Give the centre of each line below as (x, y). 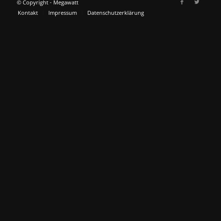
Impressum (62, 13)
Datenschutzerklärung (115, 13)
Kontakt (28, 13)
